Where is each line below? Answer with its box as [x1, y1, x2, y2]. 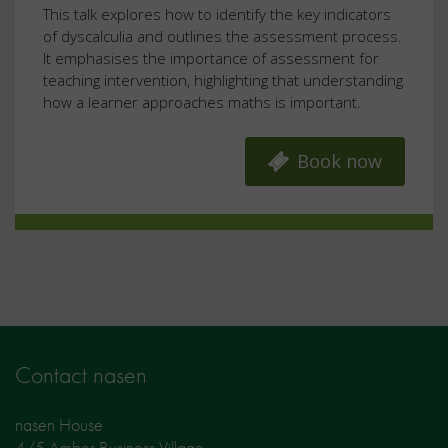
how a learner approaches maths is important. [43, 92, 361, 113]
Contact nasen [15, 359, 147, 391]
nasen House [15, 413, 103, 437]
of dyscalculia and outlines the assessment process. [43, 26, 402, 47]
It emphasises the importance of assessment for [43, 48, 379, 69]
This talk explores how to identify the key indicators [43, 4, 391, 25]
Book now [297, 149, 382, 174]
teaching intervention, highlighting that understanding [43, 70, 403, 91]
